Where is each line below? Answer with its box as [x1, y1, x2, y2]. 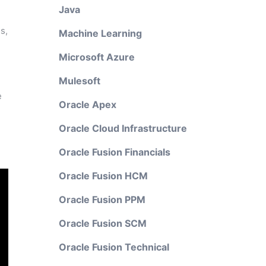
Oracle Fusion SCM [58, 217, 147, 229]
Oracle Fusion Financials [58, 146, 170, 158]
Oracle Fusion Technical [58, 241, 169, 253]
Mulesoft [58, 75, 100, 87]
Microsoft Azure [58, 51, 135, 63]
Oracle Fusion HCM [58, 170, 148, 182]
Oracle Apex [58, 99, 116, 110]
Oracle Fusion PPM [58, 194, 145, 205]
